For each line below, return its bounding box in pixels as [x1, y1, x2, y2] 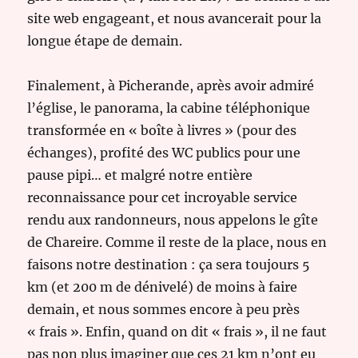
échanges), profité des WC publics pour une [27, 145, 301, 161]
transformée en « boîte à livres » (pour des [27, 122, 297, 139]
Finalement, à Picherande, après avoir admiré [27, 78, 315, 94]
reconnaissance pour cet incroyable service [27, 189, 298, 206]
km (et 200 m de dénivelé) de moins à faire [27, 279, 298, 296]
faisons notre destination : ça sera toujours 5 [27, 257, 311, 273]
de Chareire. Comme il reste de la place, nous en [27, 234, 328, 251]
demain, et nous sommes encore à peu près [27, 301, 300, 318]
